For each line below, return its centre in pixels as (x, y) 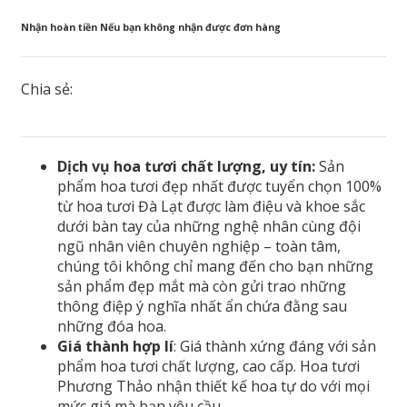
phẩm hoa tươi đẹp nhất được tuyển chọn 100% (219, 186)
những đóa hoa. (112, 326)
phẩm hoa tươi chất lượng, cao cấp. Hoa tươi (208, 366)
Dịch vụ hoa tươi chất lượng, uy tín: (186, 166)
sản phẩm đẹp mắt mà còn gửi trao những (202, 286)
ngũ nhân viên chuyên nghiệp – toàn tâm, (199, 246)
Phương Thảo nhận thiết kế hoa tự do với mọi (213, 386)
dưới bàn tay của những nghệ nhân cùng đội (209, 226)
